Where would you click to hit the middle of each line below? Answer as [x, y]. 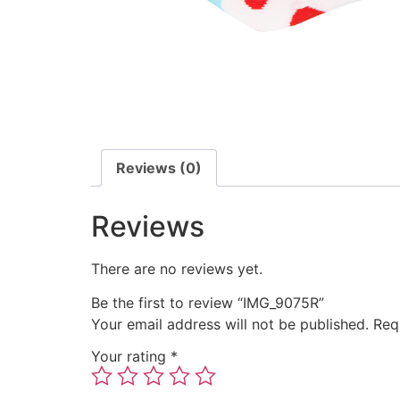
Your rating [131, 357]
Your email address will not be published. [230, 325]
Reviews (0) [159, 168]
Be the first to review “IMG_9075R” [208, 303]
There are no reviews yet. [177, 269]
